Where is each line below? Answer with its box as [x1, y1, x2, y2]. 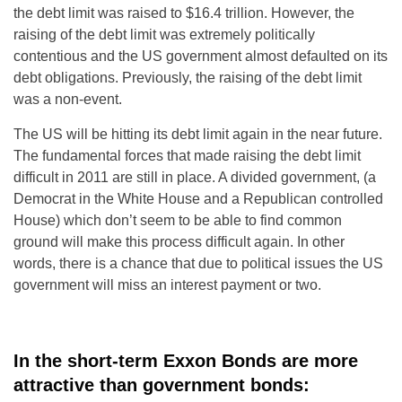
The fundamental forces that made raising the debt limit [13, 148, 361, 163]
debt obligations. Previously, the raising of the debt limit [13, 70, 362, 85]
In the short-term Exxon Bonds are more [13, 351, 358, 371]
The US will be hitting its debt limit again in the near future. [13, 127, 382, 142]
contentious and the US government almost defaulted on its [13, 48, 388, 64]
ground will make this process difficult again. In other [13, 234, 345, 249]
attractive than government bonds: [13, 375, 310, 395]
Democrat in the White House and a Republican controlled [13, 191, 383, 206]
